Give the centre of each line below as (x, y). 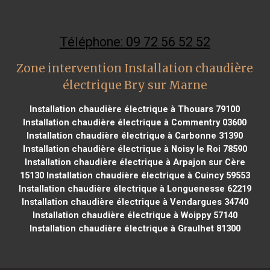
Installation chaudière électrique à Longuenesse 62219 (135, 188)
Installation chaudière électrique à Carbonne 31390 (135, 135)
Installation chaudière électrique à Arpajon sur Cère (135, 162)
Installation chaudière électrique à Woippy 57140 (135, 215)
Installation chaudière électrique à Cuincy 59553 (147, 175)
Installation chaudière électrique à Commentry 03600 (135, 122)
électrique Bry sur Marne (135, 85)
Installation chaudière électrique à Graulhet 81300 (135, 228)
